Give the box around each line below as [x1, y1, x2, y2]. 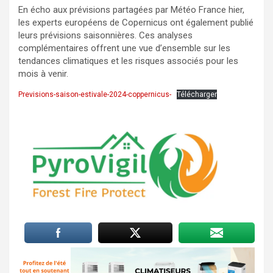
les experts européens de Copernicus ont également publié [18, 17, 253, 29]
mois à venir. [18, 68, 68, 80]
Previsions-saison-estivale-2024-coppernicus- [18, 90, 171, 99]
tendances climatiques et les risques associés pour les [18, 55, 238, 67]
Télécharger [177, 90, 217, 99]
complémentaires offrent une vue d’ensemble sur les [18, 43, 230, 54]
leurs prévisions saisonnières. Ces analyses [18, 30, 193, 41]
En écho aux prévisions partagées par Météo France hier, [18, 4, 244, 16]
